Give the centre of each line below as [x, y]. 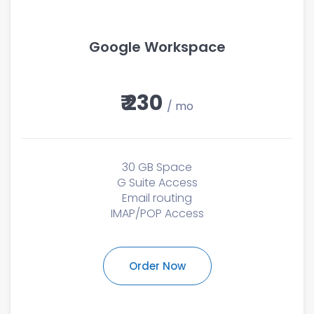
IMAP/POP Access [157, 213]
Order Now [157, 266]
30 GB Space [157, 167]
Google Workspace [157, 47]
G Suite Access [157, 183]
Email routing [157, 198]
